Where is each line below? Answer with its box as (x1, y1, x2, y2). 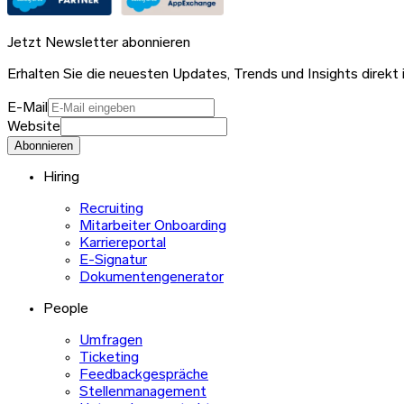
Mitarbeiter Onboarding (79, 219, 226, 234)
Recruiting (79, 202, 143, 217)
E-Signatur (79, 253, 147, 269)
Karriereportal (79, 236, 166, 252)
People (43, 302, 88, 317)
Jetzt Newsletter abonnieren (7, 36, 190, 51)
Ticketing (79, 351, 139, 366)
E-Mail (7, 101, 48, 116)
